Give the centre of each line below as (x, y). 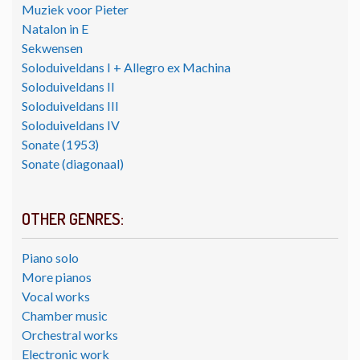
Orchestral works (70, 334)
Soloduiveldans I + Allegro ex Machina (126, 67)
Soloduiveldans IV (71, 125)
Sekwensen (52, 47)
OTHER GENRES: (73, 218)
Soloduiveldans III (70, 105)
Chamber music (65, 315)
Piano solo (50, 257)
